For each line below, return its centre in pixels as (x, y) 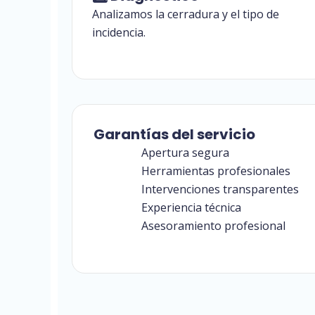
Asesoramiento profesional (213, 226)
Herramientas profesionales (216, 171)
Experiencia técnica (191, 208)
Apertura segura (185, 153)
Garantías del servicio (174, 135)
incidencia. (119, 32)
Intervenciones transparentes (220, 189)
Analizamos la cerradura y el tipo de (186, 14)
